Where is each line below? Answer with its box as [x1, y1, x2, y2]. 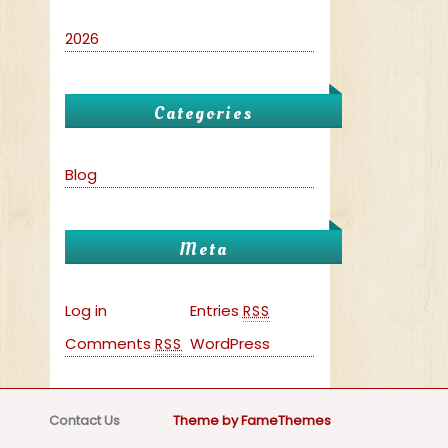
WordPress [189, 333, 270, 355]
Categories [154, 101, 253, 127]
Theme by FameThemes [170, 411, 331, 431]
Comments [65, 333, 155, 355]
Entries [189, 300, 243, 322]
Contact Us [49, 411, 120, 431]
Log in [65, 300, 107, 322]
